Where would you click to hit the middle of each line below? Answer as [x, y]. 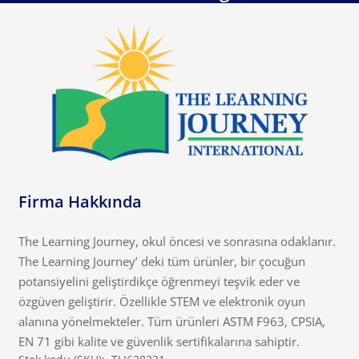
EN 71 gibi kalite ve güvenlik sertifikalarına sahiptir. [159, 341]
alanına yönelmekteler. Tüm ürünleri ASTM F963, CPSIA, [171, 321]
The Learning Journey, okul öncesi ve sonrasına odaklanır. [177, 241]
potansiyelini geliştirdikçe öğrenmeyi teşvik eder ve [159, 281]
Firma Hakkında [80, 202]
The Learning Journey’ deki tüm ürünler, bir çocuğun [161, 261]
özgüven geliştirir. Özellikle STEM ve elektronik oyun [161, 301]
